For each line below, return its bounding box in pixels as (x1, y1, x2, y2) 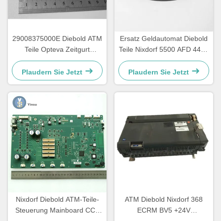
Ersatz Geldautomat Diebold (120, 34, 208, 42)
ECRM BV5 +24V (137, 206, 190, 214)
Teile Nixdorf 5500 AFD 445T (118, 45, 209, 53)
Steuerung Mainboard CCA (15, 206, 100, 214)
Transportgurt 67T (29, 56, 86, 64)
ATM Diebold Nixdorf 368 (125, 195, 203, 203)
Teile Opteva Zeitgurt (25, 45, 90, 53)
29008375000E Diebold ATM (12, 34, 102, 42)
